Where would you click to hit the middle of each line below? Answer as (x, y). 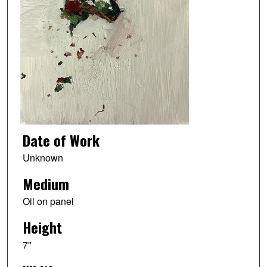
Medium (46, 183)
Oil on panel (48, 201)
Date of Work (61, 140)
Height (42, 227)
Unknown (43, 158)
